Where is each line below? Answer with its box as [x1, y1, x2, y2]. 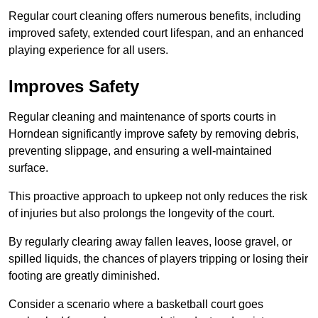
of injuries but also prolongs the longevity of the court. [9, 207, 275, 220]
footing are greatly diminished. [9, 270, 160, 283]
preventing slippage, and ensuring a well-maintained [9, 145, 272, 158]
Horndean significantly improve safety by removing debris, [9, 128, 299, 141]
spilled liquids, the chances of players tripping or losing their [9, 253, 308, 265]
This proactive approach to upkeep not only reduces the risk [9, 190, 307, 203]
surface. [9, 162, 48, 175]
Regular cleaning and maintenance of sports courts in [9, 111, 276, 124]
